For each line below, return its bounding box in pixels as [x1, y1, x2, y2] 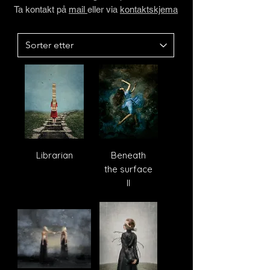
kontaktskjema [120, 4, 178, 14]
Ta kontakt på [14, 4, 69, 14]
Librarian [36, 149, 73, 161]
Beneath [110, 149, 146, 161]
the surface [104, 163, 152, 175]
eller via [87, 4, 120, 14]
